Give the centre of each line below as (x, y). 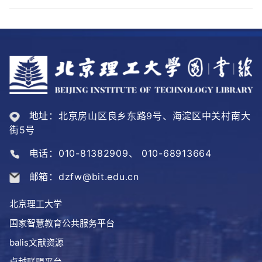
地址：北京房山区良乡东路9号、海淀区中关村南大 (140, 116)
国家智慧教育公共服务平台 (62, 223)
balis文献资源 (37, 243)
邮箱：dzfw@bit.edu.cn (84, 177)
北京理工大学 (36, 204)
